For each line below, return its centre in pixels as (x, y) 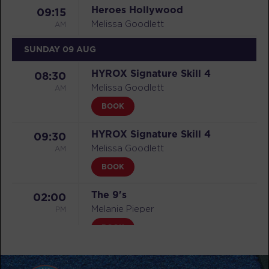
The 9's (109, 194)
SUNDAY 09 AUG (60, 49)
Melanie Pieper (123, 208)
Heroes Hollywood (137, 9)
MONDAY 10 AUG (60, 257)
